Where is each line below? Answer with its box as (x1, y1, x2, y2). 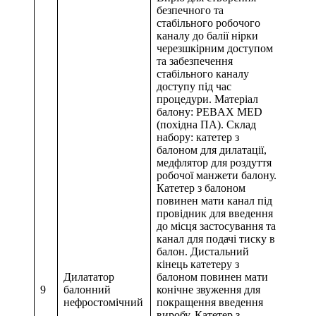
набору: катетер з (157, 131, 239, 144)
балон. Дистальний (157, 245, 249, 258)
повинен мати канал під (157, 195, 272, 207)
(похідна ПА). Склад (157, 119, 256, 131)
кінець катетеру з (157, 258, 239, 271)
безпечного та (157, 4, 224, 17)
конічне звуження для (157, 284, 260, 296)
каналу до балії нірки (157, 30, 258, 42)
